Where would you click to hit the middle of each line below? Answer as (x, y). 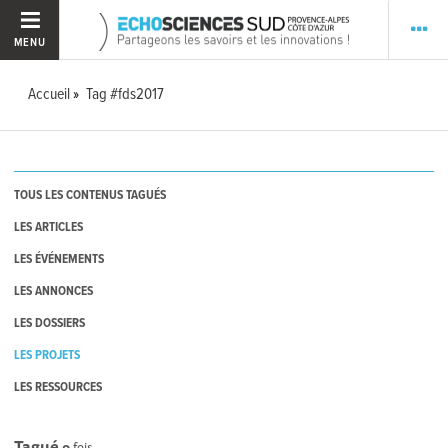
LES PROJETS (47, 356)
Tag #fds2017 (125, 94)
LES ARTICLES (49, 228)
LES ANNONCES (54, 292)
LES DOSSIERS (50, 324)
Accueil (49, 94)
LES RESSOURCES (58, 388)
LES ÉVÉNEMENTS (59, 260)
